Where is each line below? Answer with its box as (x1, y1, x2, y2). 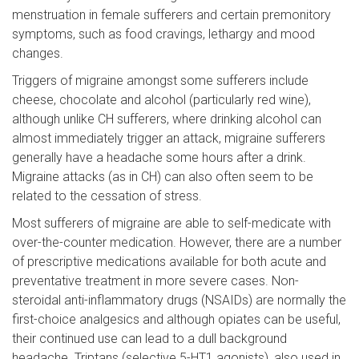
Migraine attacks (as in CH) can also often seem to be (12, 169, 313, 185)
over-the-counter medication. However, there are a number (12, 235, 341, 251)
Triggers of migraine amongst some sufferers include (12, 73, 309, 89)
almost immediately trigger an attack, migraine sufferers (12, 131, 325, 147)
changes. (12, 46, 63, 62)
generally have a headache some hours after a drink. (12, 150, 306, 166)
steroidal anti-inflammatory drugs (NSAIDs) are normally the (12, 292, 346, 309)
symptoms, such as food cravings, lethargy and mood (12, 26, 315, 42)
